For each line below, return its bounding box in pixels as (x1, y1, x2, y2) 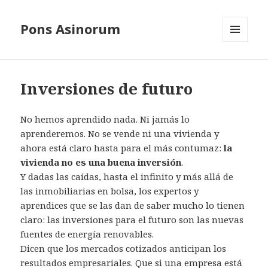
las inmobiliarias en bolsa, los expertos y (20, 185, 199, 197)
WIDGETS (223, 62, 258, 72)
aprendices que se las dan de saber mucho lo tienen (20, 199, 245, 212)
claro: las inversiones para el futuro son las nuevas (20, 214, 244, 226)
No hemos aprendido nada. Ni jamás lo (20, 113, 190, 126)
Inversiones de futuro (20, 78, 193, 100)
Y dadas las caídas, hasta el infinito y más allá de (20, 170, 234, 183)
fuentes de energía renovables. (20, 228, 154, 240)
